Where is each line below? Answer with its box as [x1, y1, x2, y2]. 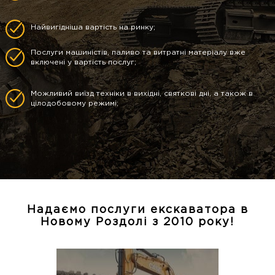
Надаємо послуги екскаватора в [26, 205, 249, 215]
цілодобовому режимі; [31, 100, 118, 107]
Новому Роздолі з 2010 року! [41, 217, 234, 228]
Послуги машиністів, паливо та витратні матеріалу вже [31, 49, 246, 56]
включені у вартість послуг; [31, 59, 136, 66]
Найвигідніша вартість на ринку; [31, 24, 155, 31]
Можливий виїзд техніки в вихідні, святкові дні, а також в [31, 90, 253, 98]
